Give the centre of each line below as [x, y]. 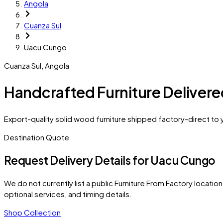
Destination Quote [37, 137]
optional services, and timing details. [68, 194]
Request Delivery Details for [77, 160]
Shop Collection [32, 213]
